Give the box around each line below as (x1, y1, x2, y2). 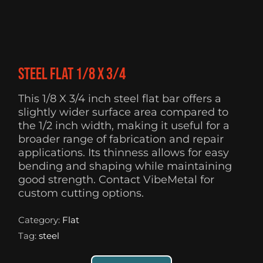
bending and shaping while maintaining (18, 160, 232, 173)
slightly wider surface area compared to (18, 106, 229, 119)
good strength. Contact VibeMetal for (18, 173, 215, 187)
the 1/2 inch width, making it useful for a (18, 119, 230, 133)
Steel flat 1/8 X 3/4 (18, 65, 126, 85)
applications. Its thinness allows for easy (18, 146, 230, 160)
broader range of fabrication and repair (18, 133, 224, 146)
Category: (18, 214, 63, 225)
